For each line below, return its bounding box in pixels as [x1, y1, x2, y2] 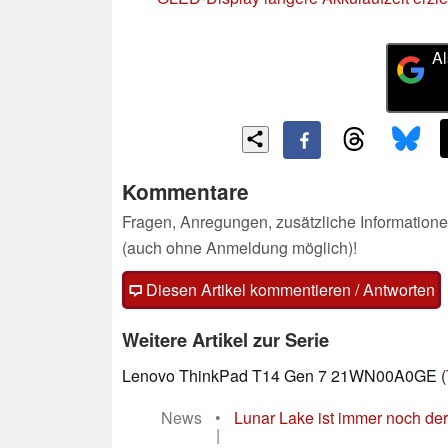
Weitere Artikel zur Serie [122, 326, 329, 354]
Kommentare [122, 177, 249, 207]
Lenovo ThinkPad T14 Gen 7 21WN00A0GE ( [122, 364, 446, 388]
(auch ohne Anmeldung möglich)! [122, 236, 357, 260]
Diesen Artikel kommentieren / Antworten [142, 278, 435, 302]
